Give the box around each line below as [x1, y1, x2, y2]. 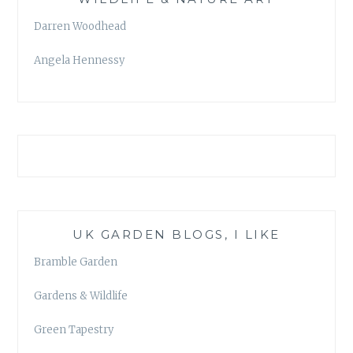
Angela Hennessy [34, 54, 125, 67]
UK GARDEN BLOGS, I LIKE [72, 227, 281, 243]
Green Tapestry [34, 322, 114, 336]
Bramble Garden [34, 255, 118, 269]
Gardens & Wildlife [34, 288, 128, 303]
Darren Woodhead [34, 20, 127, 34]
